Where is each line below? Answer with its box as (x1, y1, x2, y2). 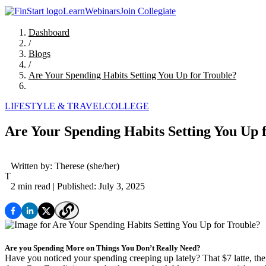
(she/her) (84, 161, 119, 172)
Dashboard (28, 27, 69, 38)
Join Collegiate (120, 6, 176, 17)
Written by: (11, 161, 55, 172)
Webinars (85, 6, 120, 17)
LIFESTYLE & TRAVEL (5, 101, 104, 112)
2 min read (11, 181, 50, 192)
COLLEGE (104, 101, 149, 112)
